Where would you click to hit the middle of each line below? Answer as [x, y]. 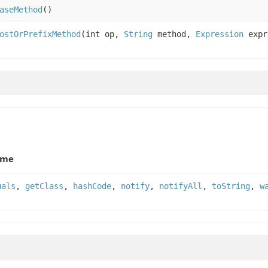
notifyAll [181, 186]
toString [231, 186]
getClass [44, 186]
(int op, [102, 34]
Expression [220, 34]
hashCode [92, 186]
